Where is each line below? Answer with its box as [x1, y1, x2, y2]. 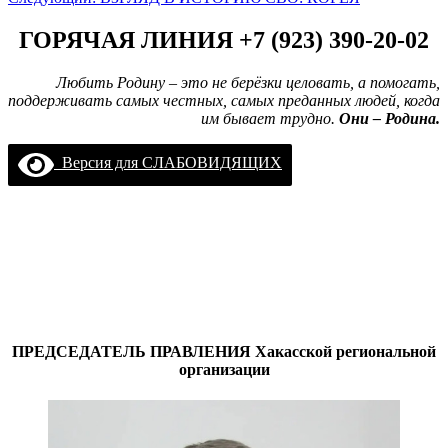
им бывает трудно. [201, 109, 339, 127]
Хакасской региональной [255, 342, 436, 360]
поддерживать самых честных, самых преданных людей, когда [8, 91, 440, 109]
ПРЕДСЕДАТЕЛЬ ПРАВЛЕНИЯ [12, 342, 255, 360]
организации [178, 360, 270, 378]
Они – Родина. [339, 109, 440, 127]
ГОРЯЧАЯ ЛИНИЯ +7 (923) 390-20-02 [19, 26, 429, 53]
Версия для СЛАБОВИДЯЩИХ [54, 154, 282, 172]
